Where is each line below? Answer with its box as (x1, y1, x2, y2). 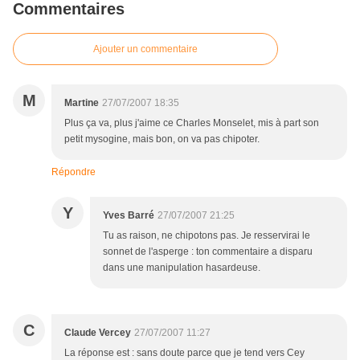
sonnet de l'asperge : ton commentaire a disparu (103, 246, 313, 258)
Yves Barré (103, 210, 154, 222)
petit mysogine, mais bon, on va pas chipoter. (64, 133, 260, 145)
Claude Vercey (64, 327, 131, 339)
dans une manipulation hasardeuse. (103, 262, 260, 274)
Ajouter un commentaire (93, 43, 198, 55)
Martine (64, 97, 99, 109)
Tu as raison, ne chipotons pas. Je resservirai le (103, 230, 310, 242)
